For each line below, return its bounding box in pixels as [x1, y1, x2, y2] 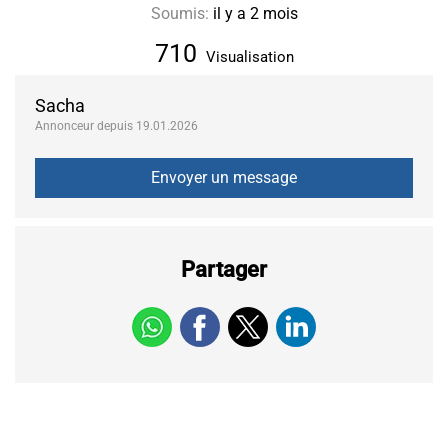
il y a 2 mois [208, 3, 298, 23]
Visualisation [201, 47, 294, 66]
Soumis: [150, 3, 209, 23]
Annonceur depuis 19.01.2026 [35, 118, 198, 133]
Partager [181, 256, 267, 282]
